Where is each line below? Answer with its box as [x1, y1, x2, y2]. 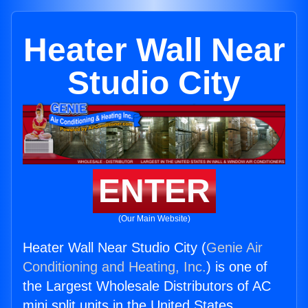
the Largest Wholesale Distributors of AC [23, 278, 271, 294]
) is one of [206, 259, 267, 275]
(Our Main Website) [118, 214, 190, 224]
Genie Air [206, 240, 263, 256]
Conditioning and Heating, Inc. [23, 259, 206, 275]
